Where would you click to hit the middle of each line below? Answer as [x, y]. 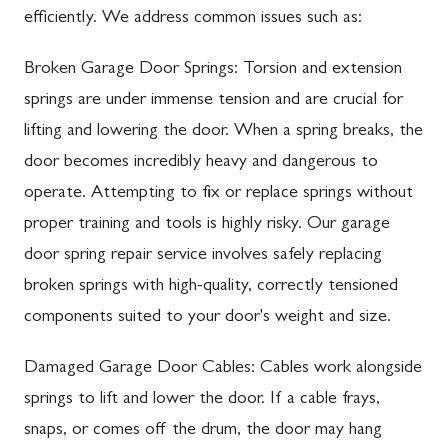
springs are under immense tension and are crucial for [213, 101]
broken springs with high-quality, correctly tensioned [211, 287]
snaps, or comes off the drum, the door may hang [203, 431]
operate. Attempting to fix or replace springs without [218, 194]
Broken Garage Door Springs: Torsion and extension [213, 70]
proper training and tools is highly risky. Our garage [207, 225]
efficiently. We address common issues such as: [193, 19]
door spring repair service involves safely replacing [203, 256]
